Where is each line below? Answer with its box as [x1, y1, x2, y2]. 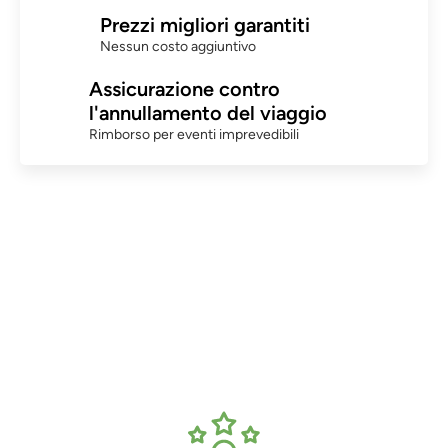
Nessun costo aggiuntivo [100, 37, 256, 55]
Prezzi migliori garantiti [100, 12, 310, 37]
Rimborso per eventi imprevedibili [89, 125, 300, 143]
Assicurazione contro [89, 76, 281, 101]
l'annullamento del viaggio [89, 100, 328, 125]
